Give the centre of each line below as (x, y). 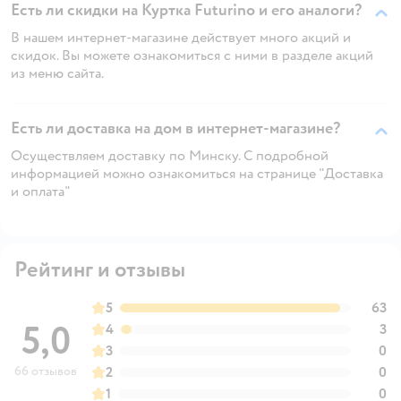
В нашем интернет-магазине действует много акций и (181, 37)
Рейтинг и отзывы (100, 269)
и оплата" (41, 191)
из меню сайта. (57, 73)
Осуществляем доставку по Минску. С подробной (170, 155)
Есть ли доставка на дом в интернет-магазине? (175, 128)
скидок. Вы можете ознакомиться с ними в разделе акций (192, 55)
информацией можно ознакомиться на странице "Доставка (197, 173)
